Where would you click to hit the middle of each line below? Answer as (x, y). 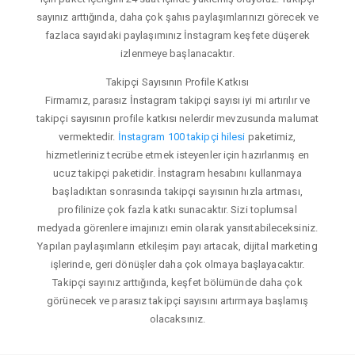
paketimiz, (271, 136)
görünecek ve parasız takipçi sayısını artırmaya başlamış (177, 300)
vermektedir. (88, 136)
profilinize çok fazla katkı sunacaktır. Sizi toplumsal (177, 209)
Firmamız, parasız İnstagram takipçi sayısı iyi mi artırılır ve (177, 100)
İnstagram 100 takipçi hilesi (181, 136)
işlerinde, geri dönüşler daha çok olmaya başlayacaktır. (177, 264)
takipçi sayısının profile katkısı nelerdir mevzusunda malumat (177, 118)
